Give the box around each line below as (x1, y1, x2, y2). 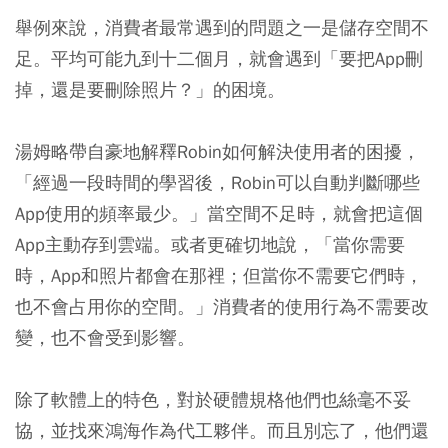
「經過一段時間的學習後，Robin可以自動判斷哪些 (15, 170, 420, 194)
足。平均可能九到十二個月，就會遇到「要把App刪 (15, 46, 423, 70)
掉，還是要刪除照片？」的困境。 (15, 77, 285, 101)
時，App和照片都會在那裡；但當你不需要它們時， (15, 263, 423, 287)
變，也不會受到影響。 (15, 325, 195, 349)
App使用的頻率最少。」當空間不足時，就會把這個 (15, 201, 423, 225)
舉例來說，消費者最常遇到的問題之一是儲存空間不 (15, 15, 429, 39)
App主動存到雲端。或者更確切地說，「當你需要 (15, 232, 405, 256)
